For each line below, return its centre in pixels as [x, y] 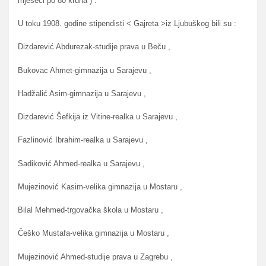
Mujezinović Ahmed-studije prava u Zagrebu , [95, 256]
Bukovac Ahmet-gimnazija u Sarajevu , [85, 70]
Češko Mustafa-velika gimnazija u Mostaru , [94, 233]
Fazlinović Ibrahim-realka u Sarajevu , [83, 140]
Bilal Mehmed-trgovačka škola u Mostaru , [91, 210]
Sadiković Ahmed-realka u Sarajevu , [81, 163]
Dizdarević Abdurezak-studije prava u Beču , [94, 47]
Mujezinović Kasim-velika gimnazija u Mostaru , [100, 186]
